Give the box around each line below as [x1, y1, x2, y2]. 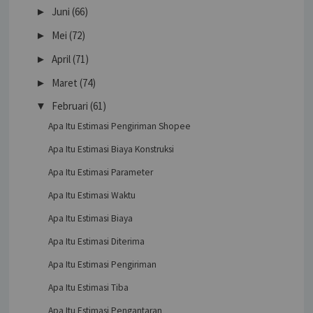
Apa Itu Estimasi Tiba [48, 282, 129, 294]
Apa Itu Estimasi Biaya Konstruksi [48, 143, 174, 156]
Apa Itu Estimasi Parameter [48, 166, 153, 179]
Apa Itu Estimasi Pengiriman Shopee [48, 120, 191, 133]
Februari [52, 99, 89, 113]
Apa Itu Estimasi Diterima [48, 235, 145, 248]
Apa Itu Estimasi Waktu [48, 189, 136, 202]
